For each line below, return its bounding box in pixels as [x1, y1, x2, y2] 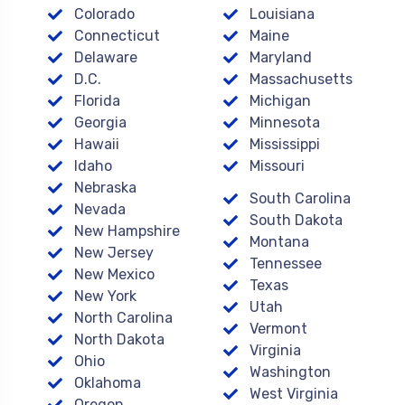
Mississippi [250, 136, 320, 153]
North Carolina [74, 309, 173, 326]
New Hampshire [74, 222, 180, 240]
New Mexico [74, 266, 155, 283]
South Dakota [250, 212, 343, 229]
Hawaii [74, 136, 119, 153]
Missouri [250, 157, 305, 174]
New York [74, 287, 137, 305]
